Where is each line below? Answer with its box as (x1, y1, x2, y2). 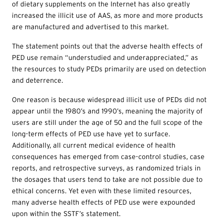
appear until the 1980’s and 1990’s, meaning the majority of (12, 107, 203, 115)
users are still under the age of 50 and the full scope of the (12, 118, 203, 127)
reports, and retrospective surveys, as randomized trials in (12, 164, 201, 172)
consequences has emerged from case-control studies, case (12, 153, 205, 161)
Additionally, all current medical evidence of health (12, 141, 175, 150)
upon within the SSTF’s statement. (12, 210, 120, 218)
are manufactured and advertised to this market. (12, 23, 168, 31)
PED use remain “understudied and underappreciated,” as (12, 54, 198, 62)
